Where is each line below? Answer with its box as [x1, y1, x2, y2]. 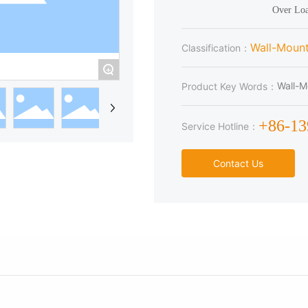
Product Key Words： [181, 80, 277, 92]
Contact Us [213, 157, 264, 169]
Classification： [181, 41, 250, 54]
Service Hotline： [181, 120, 258, 132]
